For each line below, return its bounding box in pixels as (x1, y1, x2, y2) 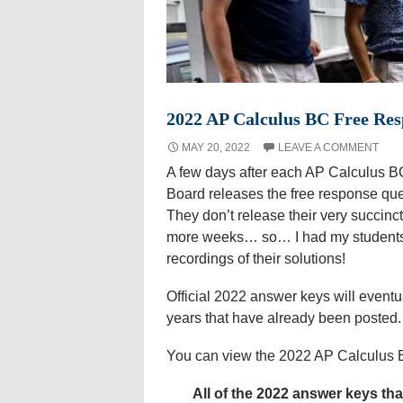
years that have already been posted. (166, 309, 401, 326)
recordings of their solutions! (166, 250, 345, 266)
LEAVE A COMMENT (277, 140, 379, 154)
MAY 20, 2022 (181, 140, 250, 154)
